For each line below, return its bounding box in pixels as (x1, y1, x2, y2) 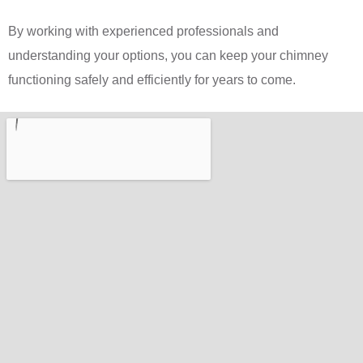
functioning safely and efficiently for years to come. (8, 73, 296, 88)
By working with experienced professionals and (8, 24, 279, 39)
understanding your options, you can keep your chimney (8, 49, 328, 63)
